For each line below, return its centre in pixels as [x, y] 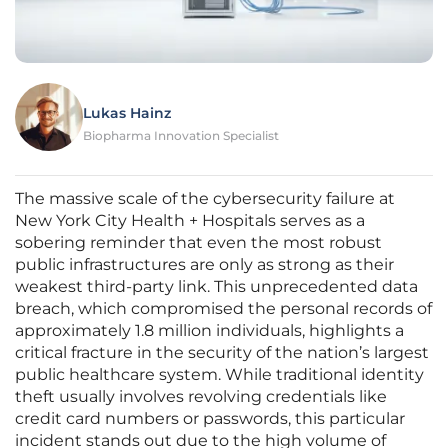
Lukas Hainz [127, 113]
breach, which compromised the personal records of [223, 309]
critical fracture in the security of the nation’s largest [222, 353]
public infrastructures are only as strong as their [204, 265]
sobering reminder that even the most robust [198, 243]
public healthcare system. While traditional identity [219, 375]
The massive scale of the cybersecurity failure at [205, 199]
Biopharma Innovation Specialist [181, 136]
